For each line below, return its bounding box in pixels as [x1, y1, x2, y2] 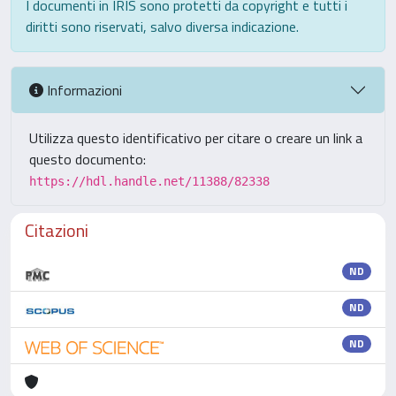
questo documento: [29, 148, 146, 170]
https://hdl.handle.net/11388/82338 [29, 174, 270, 188]
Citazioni [25, 217, 88, 244]
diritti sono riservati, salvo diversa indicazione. [26, 16, 299, 37]
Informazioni [43, 79, 122, 101]
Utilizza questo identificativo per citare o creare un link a [29, 127, 362, 148]
